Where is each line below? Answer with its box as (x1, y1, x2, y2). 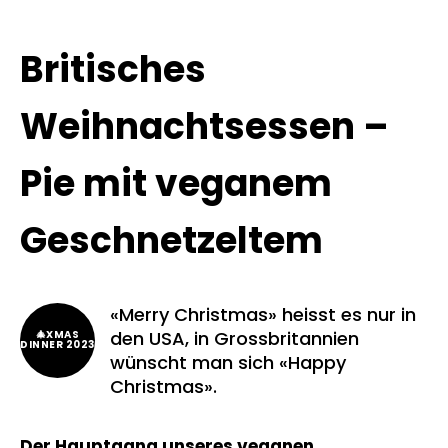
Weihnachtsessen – (20, 100, 389, 152)
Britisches (20, 43, 206, 95)
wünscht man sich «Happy (110, 349, 346, 375)
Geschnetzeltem (20, 214, 323, 266)
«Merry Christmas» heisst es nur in (110, 301, 416, 327)
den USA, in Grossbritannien (110, 325, 359, 351)
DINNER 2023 (20, 337, 95, 353)
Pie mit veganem (20, 157, 332, 209)
